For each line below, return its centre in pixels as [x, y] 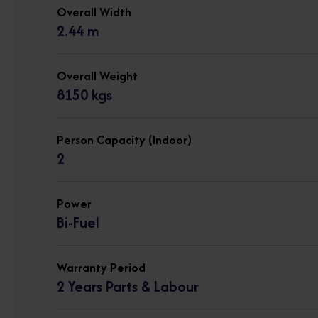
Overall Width [94, 12]
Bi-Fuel [78, 222]
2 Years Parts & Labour [128, 286]
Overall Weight [97, 76]
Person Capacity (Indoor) [124, 139]
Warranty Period [101, 267]
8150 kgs [84, 94]
